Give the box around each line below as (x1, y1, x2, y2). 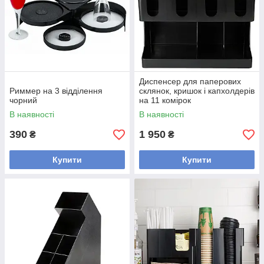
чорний (9, 95, 37, 105)
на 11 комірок (139, 95, 191, 105)
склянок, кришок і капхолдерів (139, 86, 255, 95)
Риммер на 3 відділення (9, 86, 103, 95)
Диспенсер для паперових (139, 77, 241, 86)
